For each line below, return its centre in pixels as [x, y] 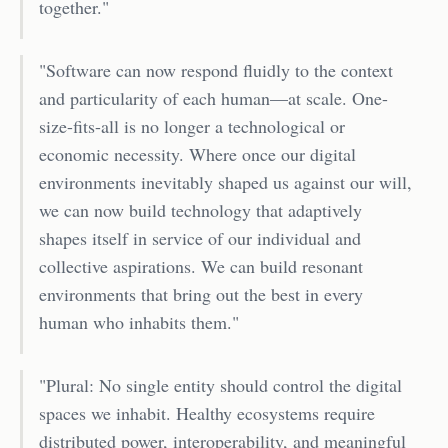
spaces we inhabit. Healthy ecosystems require [207, 413]
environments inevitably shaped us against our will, [225, 182]
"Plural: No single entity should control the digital [220, 385]
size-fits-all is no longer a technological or [192, 126]
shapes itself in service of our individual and [200, 238]
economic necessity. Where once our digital [197, 154]
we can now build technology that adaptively [200, 210]
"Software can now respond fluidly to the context [216, 70]
